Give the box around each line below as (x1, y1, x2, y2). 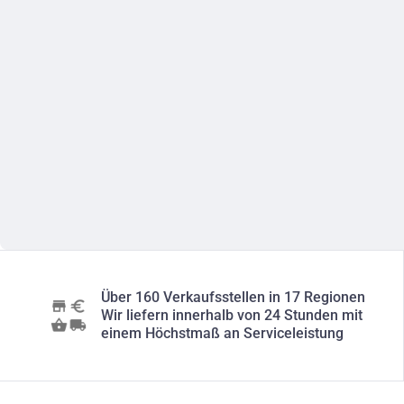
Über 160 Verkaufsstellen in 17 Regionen (101, 289, 365, 306)
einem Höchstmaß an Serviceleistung (101, 325, 344, 342)
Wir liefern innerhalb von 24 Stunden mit (101, 307, 363, 324)
